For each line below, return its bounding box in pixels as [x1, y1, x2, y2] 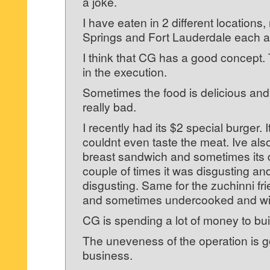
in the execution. [83, 63, 167, 80]
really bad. [83, 98, 136, 115]
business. [83, 246, 133, 263]
